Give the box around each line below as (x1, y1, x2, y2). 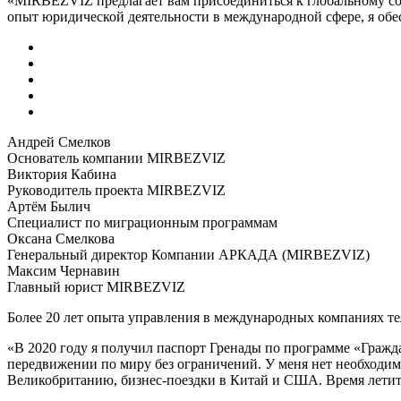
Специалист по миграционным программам (7, 214, 277, 230)
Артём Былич (7, 198, 90, 214)
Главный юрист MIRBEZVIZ (7, 278, 185, 294)
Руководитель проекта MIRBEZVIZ (7, 182, 226, 198)
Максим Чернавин (7, 262, 120, 278)
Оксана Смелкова (7, 230, 115, 246)
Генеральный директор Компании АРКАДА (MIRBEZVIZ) (7, 246, 370, 262)
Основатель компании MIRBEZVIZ (7, 149, 226, 166)
